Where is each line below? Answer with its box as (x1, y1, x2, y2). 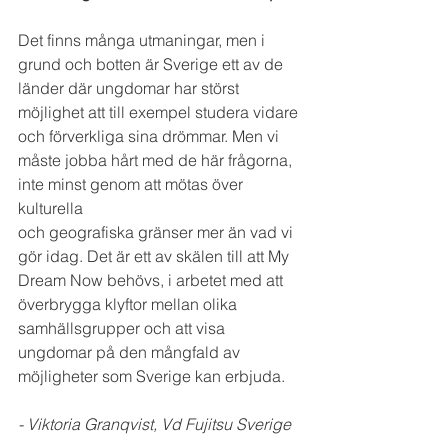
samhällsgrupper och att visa (18, 318, 229, 339)
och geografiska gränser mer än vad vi (18, 222, 297, 243)
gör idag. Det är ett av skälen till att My (18, 246, 293, 267)
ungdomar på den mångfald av (18, 342, 244, 363)
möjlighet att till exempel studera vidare (18, 102, 302, 123)
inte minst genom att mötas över (18, 174, 247, 195)
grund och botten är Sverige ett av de (18, 54, 287, 75)
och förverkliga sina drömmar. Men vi (18, 126, 283, 147)
